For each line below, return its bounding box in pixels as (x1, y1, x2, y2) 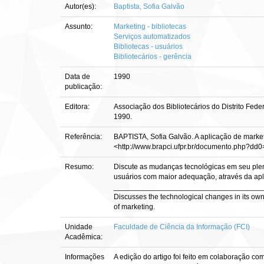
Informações (65, 253, 104, 261)
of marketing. (114, 203, 155, 211)
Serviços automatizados (114, 32, 190, 41)
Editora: (65, 103, 91, 111)
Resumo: (65, 163, 95, 171)
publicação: (65, 82, 104, 91)
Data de (65, 72, 90, 81)
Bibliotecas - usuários (114, 42, 183, 51)
